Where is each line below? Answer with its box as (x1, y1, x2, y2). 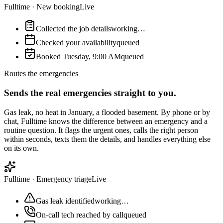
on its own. (4, 143, 39, 152)
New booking (36, 2, 80, 11)
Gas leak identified (36, 196, 95, 205)
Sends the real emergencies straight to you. (4, 88, 176, 99)
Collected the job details (36, 24, 111, 33)
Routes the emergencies (4, 69, 78, 78)
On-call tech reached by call (36, 210, 123, 219)
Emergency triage (36, 174, 92, 183)
